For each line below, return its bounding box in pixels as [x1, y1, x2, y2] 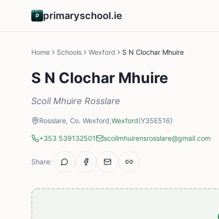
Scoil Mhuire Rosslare [31, 96, 120, 106]
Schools [57, 48, 82, 56]
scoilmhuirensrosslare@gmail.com [104, 134, 211, 142]
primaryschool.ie [43, 10, 122, 22]
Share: [31, 157, 52, 166]
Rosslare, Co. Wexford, [39, 116, 111, 125]
